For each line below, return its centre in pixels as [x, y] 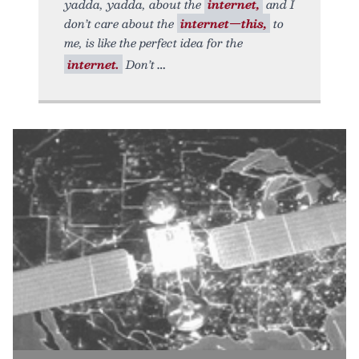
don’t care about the [121, 23]
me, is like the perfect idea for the [153, 42]
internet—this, [224, 23]
